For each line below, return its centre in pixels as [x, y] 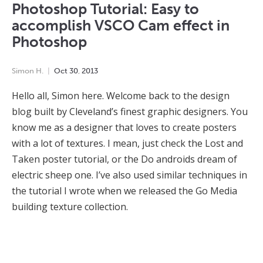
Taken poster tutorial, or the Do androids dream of [124, 159]
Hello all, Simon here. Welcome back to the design [121, 96]
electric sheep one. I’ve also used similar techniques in [129, 175]
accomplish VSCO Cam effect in [121, 26]
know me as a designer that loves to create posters [124, 128]
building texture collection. [70, 207]
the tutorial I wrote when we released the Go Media [124, 191]
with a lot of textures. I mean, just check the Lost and [127, 144]
